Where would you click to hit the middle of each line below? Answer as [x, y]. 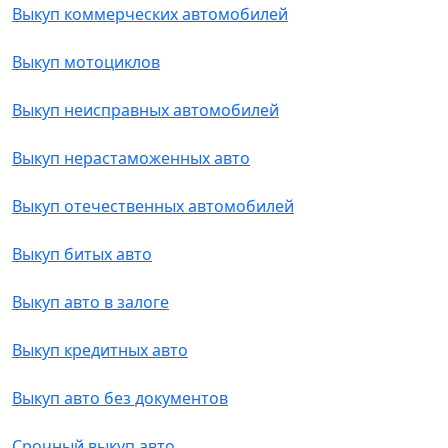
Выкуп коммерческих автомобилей [150, 14]
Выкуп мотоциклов [86, 62]
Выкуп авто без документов [120, 398]
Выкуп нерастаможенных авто [131, 158]
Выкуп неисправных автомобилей [145, 110]
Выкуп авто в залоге [90, 302]
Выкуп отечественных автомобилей [153, 206]
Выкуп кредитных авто [100, 350]
